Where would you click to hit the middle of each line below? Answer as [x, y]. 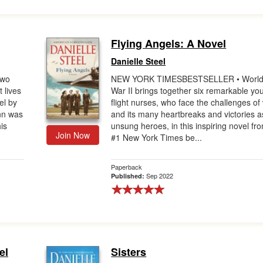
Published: [129, 176]
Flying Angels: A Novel [169, 43]
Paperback [127, 167]
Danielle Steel [139, 61]
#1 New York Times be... [157, 137]
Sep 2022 [160, 176]
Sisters [129, 252]
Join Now [73, 135]
